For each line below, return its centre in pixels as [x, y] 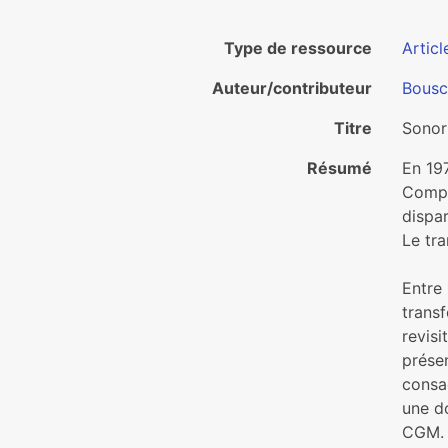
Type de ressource [298, 48]
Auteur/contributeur [292, 88]
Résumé [339, 168]
